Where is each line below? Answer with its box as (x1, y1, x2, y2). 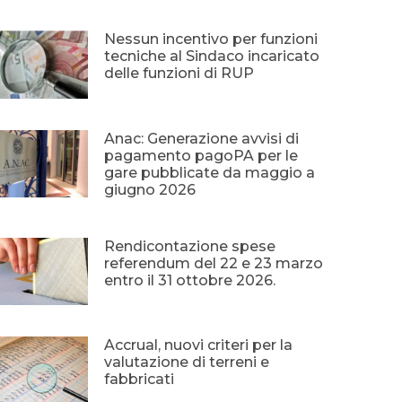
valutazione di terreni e (103, 354, 269, 371)
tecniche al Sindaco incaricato (103, 47, 319, 65)
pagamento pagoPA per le (103, 146, 298, 164)
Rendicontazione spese (103, 237, 275, 255)
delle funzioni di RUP (103, 64, 254, 82)
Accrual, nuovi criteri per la (103, 336, 293, 354)
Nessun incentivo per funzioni (103, 30, 318, 48)
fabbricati (103, 371, 174, 389)
